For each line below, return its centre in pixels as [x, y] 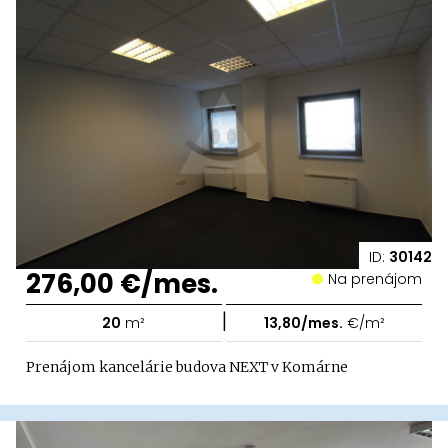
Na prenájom [379, 278]
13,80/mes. [303, 322]
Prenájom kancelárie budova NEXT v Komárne [187, 366]
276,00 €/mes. [122, 283]
